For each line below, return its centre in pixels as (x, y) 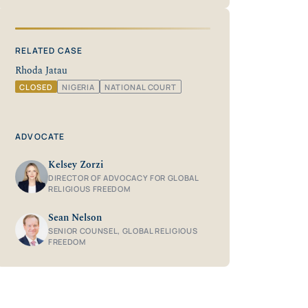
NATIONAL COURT (141, 87)
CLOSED (36, 87)
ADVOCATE (40, 137)
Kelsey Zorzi (76, 165)
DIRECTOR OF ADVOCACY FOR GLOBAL (123, 178)
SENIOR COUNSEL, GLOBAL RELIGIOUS (123, 231)
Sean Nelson (75, 218)
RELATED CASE (49, 50)
